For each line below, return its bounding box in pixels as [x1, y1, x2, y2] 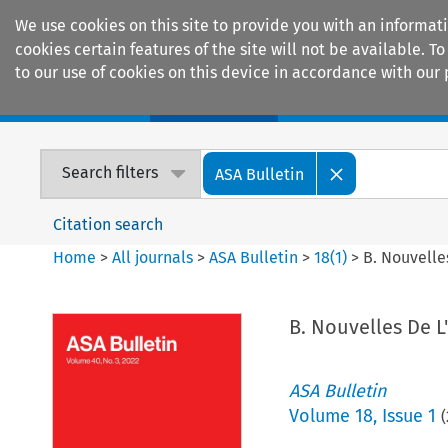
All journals [112, 247, 198, 267]
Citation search [53, 214, 164, 234]
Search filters [62, 163, 159, 183]
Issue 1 [381, 404, 436, 427]
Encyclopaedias [310, 90, 428, 112]
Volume [288, 404, 355, 427]
